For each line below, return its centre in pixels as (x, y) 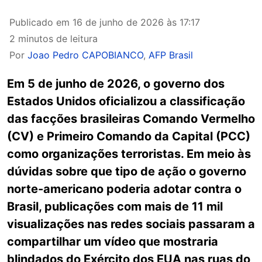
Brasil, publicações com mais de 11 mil (115, 206)
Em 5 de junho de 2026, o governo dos (116, 84)
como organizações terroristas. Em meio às (129, 154)
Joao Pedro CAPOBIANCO (85, 55)
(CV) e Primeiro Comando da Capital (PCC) (129, 136)
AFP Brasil (171, 55)
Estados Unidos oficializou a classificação (126, 101)
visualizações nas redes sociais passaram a (131, 224)
